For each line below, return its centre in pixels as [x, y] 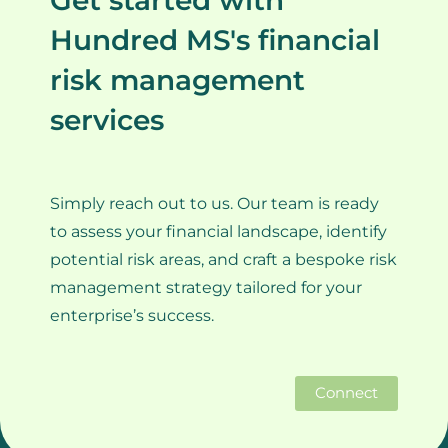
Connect [346, 392]
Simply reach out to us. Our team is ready [214, 204]
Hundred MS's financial [215, 40]
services [107, 120]
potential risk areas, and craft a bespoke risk [223, 260]
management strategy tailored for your [206, 288]
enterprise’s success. [132, 316]
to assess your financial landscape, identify [218, 232]
